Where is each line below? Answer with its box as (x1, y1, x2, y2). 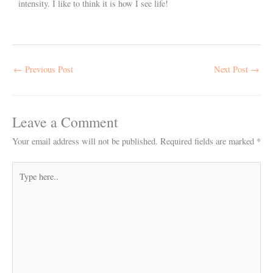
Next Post (214, 63, 250, 76)
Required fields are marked (160, 135, 257, 147)
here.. (12, 177, 31, 189)
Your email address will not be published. (12, 135, 158, 147)
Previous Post (23, 63, 73, 76)
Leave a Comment (12, 112, 118, 132)
